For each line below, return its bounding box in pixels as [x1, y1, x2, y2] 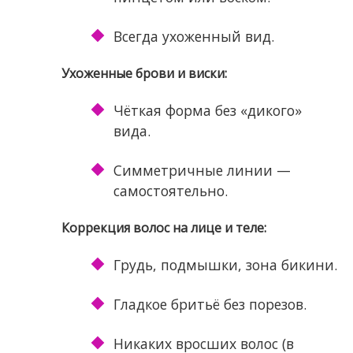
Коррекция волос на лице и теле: [61, 219, 266, 237]
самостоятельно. [113, 181, 228, 201]
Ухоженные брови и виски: [61, 65, 227, 83]
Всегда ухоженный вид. [113, 27, 274, 46]
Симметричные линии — [113, 161, 291, 180]
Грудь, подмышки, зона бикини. [113, 255, 337, 275]
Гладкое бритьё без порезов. [113, 295, 307, 314]
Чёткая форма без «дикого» [113, 101, 302, 121]
